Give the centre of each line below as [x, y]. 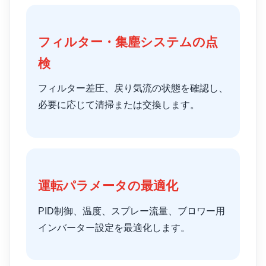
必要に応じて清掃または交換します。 [119, 105]
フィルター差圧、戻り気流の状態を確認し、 [133, 88]
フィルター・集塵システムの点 [128, 42]
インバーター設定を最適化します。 [114, 227]
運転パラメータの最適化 [108, 186]
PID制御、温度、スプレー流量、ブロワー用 [132, 211]
